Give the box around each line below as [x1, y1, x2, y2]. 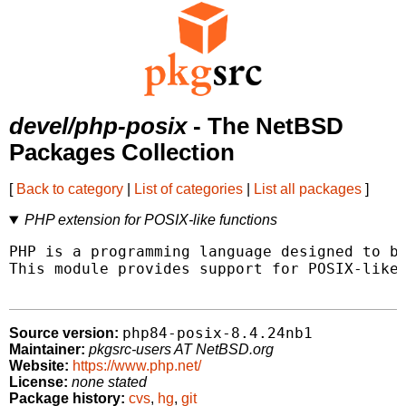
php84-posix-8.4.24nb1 [122, 324, 313, 343]
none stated [72, 374, 147, 391]
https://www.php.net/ [72, 358, 201, 374]
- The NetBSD [187, 113, 343, 140]
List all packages [254, 181, 362, 198]
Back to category [16, 181, 123, 198]
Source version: [9, 325, 119, 342]
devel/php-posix [9, 113, 187, 140]
